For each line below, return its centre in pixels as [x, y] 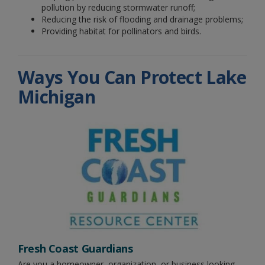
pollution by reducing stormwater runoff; [118, 8]
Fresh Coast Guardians [75, 249]
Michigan [57, 97]
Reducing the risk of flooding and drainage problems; [142, 20]
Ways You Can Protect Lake [132, 77]
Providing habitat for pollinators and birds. [121, 31]
